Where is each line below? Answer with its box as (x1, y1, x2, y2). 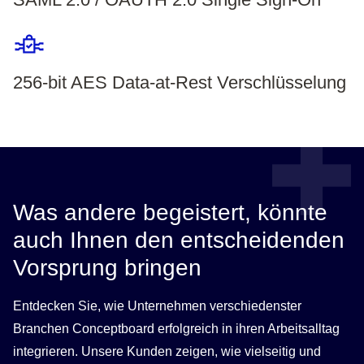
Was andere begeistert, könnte (13, 200, 327, 226)
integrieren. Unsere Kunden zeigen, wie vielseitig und (13, 344, 321, 359)
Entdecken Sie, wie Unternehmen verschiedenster (13, 299, 301, 314)
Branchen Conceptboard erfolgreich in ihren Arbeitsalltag (13, 322, 340, 336)
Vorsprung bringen (13, 255, 201, 281)
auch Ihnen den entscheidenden (13, 227, 344, 253)
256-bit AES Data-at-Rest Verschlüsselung (13, 72, 346, 93)
